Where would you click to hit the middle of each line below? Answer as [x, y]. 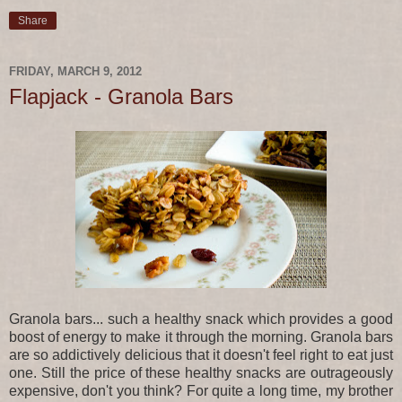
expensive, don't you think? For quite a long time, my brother [201, 390]
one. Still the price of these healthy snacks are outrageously [201, 372]
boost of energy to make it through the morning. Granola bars [201, 336]
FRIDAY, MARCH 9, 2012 [75, 72]
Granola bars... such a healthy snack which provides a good [201, 319]
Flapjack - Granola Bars [121, 96]
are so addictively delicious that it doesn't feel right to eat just [201, 354]
